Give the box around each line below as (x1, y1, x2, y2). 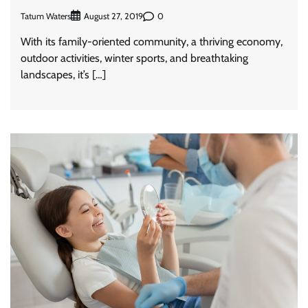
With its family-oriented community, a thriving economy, (21, 35, 283, 49)
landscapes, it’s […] (21, 68, 106, 82)
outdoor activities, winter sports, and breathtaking (21, 52, 248, 65)
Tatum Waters (21, 10, 71, 21)
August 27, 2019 (84, 11, 143, 22)
